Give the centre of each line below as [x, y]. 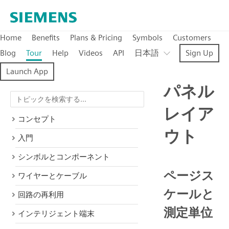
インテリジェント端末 [56, 214]
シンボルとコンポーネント [64, 157]
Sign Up [199, 53]
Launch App [27, 71]
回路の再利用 [41, 195]
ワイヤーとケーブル [52, 176]
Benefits [46, 38]
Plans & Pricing [96, 38]
